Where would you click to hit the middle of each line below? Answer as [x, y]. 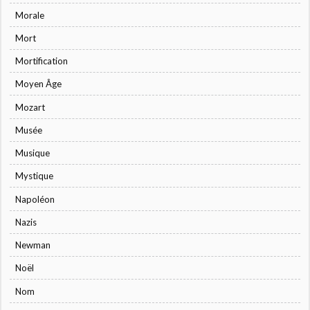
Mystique [35, 176]
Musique [33, 153]
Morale [30, 15]
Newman [33, 245]
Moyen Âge [39, 84]
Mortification [42, 61]
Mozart [30, 107]
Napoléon [35, 199]
